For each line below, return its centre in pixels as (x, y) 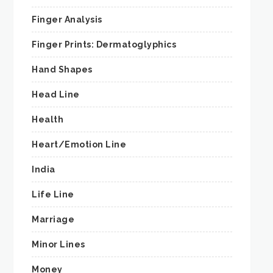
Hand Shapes (62, 70)
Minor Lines (58, 245)
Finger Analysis (67, 20)
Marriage (53, 220)
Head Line (56, 95)
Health (48, 120)
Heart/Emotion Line (79, 145)
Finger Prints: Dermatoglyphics (104, 45)
